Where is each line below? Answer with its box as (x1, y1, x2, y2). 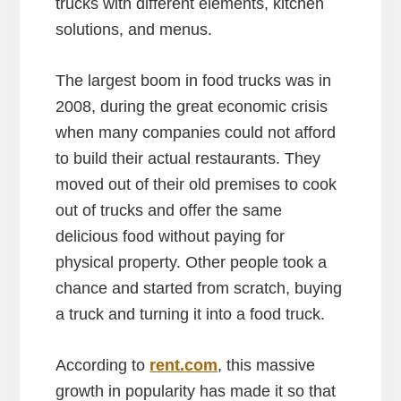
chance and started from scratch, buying (55, 278, 343, 297)
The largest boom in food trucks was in (55, 71, 332, 90)
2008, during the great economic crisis (55, 97, 328, 115)
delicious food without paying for (55, 226, 286, 245)
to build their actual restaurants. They (55, 149, 321, 167)
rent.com (149, 355, 218, 374)
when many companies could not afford (55, 123, 337, 141)
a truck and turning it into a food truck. (55, 304, 326, 323)
